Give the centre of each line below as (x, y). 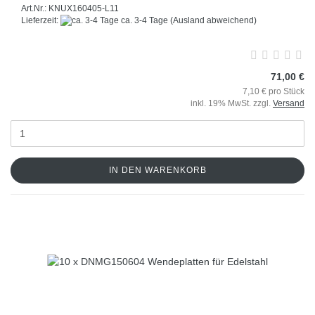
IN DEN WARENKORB (157, 171)
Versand (289, 104)
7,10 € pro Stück (274, 92)
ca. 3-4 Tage (143, 20)
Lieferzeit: (41, 20)
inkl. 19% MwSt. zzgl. (232, 104)
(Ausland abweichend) (213, 20)
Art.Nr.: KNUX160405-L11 (70, 8)
